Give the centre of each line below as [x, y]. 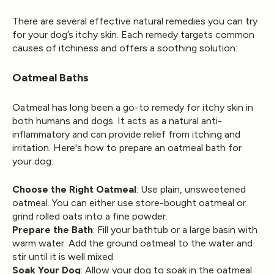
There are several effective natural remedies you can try [135, 21]
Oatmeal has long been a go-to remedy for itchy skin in [133, 107]
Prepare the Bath [53, 229]
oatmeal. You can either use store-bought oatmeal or [129, 202]
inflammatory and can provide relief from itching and [126, 134]
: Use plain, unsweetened [191, 189]
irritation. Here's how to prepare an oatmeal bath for [127, 147]
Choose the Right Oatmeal [74, 189]
